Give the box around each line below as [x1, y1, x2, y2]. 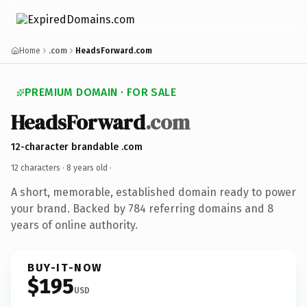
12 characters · [11, 162, 66, 173]
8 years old [66, 162, 108, 173]
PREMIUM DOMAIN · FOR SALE [25, 86, 176, 99]
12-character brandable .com [11, 140, 143, 153]
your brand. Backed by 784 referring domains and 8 [11, 201, 273, 215]
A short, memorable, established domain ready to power [11, 185, 296, 199]
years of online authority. [11, 218, 138, 232]
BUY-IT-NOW [27, 260, 103, 274]
